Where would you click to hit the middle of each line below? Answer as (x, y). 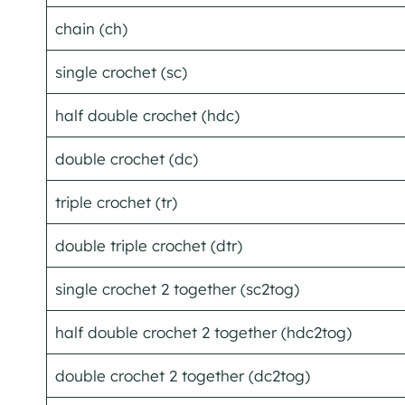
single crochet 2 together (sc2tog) (177, 288)
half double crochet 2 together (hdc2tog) (203, 332)
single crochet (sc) (121, 71)
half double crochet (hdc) (147, 115)
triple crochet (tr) (116, 202)
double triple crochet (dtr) (148, 245)
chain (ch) (91, 28)
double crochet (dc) (126, 158)
